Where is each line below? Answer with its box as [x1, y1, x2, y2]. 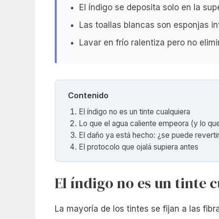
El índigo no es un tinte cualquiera [79, 107, 191, 117]
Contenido [67, 90, 109, 101]
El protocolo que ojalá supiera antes [79, 142, 199, 152]
